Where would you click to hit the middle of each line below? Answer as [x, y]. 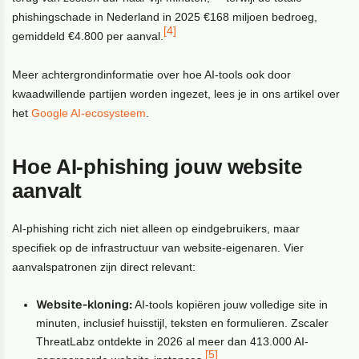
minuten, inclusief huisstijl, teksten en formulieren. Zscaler [183, 323]
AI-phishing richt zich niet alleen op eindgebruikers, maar [156, 228]
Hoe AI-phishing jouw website [157, 166]
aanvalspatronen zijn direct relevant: [104, 266]
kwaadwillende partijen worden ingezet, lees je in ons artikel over [176, 93]
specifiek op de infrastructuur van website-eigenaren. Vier [158, 247]
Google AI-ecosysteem [89, 113]
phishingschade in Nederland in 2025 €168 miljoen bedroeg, [165, 16]
